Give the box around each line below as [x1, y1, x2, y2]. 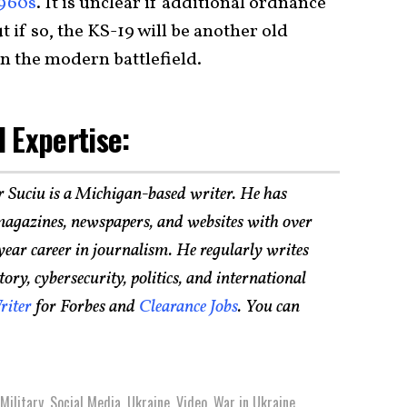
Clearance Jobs [135, 294, 238, 320]
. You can [238, 294, 300, 320]
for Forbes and [32, 294, 135, 320]
